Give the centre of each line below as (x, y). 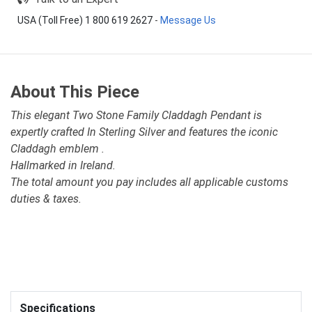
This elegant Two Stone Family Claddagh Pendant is (136, 115)
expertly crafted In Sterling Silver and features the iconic (144, 132)
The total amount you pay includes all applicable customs (149, 182)
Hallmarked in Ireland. (63, 165)
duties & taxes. (46, 198)
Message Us (188, 20)
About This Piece (75, 92)
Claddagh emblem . (57, 148)
